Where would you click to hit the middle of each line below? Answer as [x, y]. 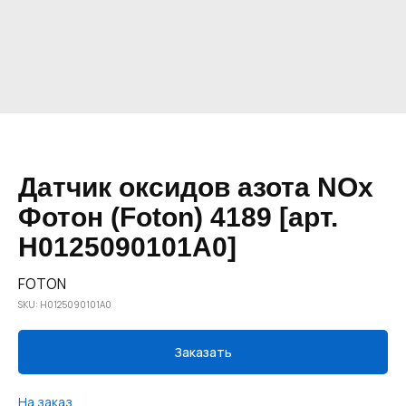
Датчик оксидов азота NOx [196, 187]
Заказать [203, 353]
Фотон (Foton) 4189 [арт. [178, 217]
